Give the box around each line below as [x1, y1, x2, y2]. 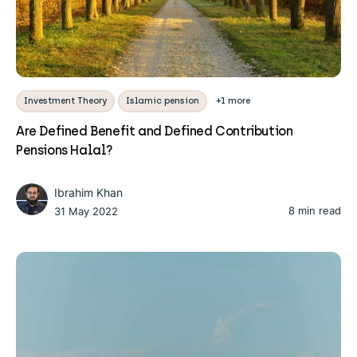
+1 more [217, 95, 250, 106]
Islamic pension [126, 95, 199, 106]
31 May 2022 [54, 204, 118, 218]
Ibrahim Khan [54, 185, 123, 199]
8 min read [288, 203, 341, 217]
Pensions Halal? [16, 142, 113, 158]
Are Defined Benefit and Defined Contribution [16, 123, 293, 139]
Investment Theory [24, 95, 107, 106]
